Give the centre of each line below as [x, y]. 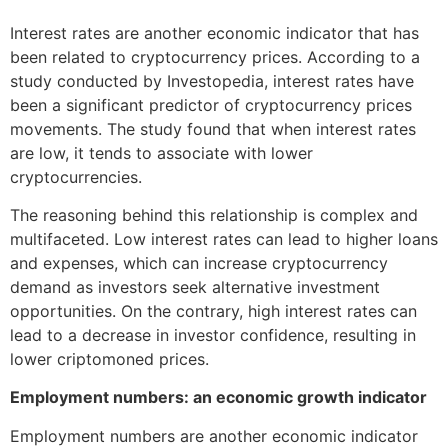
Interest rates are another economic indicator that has [214, 32]
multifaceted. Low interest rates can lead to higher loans [224, 238]
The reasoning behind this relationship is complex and [214, 214]
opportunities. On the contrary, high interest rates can [213, 310]
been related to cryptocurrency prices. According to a [215, 56]
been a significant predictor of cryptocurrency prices [211, 104]
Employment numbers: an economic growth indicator [218, 397]
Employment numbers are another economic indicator [214, 435]
